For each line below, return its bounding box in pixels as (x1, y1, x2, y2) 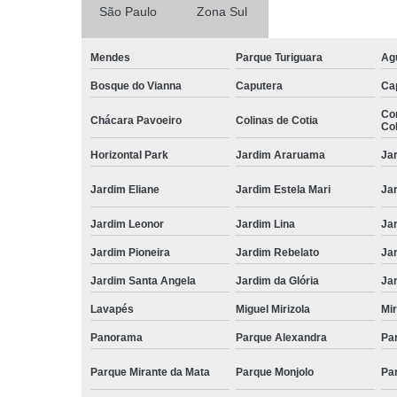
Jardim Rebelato (235, 245, 319, 259)
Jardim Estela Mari (235, 183, 331, 196)
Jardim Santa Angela (90, 274, 196, 287)
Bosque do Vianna (90, 79, 182, 92)
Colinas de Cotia (235, 113, 318, 127)
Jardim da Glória (235, 274, 319, 287)
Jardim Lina (235, 217, 295, 230)
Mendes (90, 51, 130, 64)
